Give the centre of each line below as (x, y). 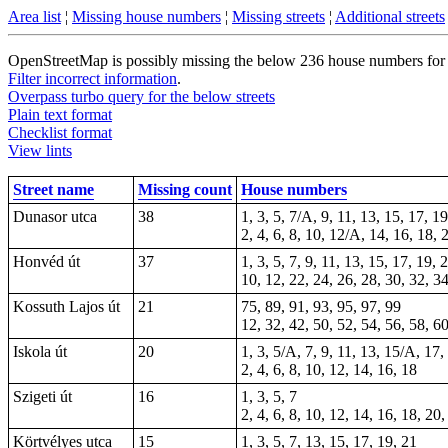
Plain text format (60, 114)
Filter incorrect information (92, 78)
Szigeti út (42, 396)
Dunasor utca (55, 216)
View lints (40, 150)
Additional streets (390, 16)
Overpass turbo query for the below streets (141, 96)
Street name (53, 189)
